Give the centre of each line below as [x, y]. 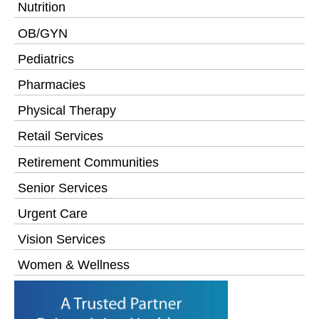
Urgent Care [53, 213]
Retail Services [61, 136]
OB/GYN [43, 33]
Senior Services [63, 188]
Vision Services [62, 240]
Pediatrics [46, 59]
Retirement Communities [88, 162]
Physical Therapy [67, 111]
